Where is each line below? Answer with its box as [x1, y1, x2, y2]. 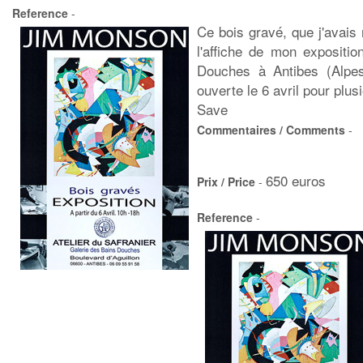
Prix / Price [197, 173, 255, 190]
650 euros [266, 170, 326, 190]
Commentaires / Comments [197, 122, 345, 138]
